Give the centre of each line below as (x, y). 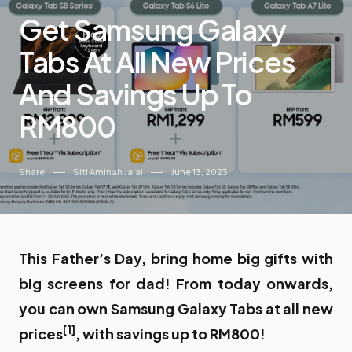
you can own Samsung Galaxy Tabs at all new (176, 308)
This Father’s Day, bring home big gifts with (176, 258)
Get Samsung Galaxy (152, 30)
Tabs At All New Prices (157, 62)
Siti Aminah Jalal (108, 171)
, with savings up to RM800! (170, 333)
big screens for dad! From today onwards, (176, 283)
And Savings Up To (136, 94)
